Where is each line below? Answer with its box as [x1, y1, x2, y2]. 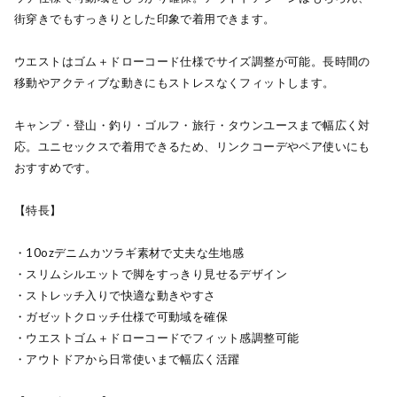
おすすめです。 [14, 160, 97, 175]
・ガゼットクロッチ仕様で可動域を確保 [14, 309, 229, 323]
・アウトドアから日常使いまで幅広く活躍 [14, 352, 240, 366]
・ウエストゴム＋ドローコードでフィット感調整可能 [14, 331, 300, 345]
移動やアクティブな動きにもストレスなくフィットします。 [14, 75, 335, 90]
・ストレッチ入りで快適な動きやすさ [14, 288, 216, 302]
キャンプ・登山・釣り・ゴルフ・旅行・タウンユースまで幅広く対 [14, 118, 370, 132]
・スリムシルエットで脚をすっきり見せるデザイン [14, 267, 287, 281]
